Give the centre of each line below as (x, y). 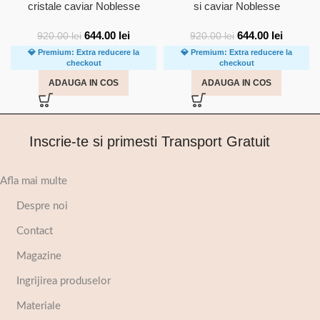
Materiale (38, 306)
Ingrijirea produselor (63, 281)
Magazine (39, 256)
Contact (34, 231)
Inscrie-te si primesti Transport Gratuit (149, 141)
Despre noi (42, 206)
